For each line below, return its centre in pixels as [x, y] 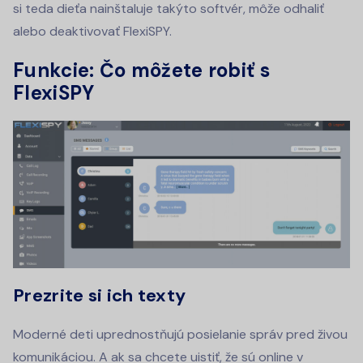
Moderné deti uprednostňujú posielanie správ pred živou [180, 335]
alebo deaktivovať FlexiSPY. [94, 32]
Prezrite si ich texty [100, 296]
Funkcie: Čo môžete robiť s [141, 70]
